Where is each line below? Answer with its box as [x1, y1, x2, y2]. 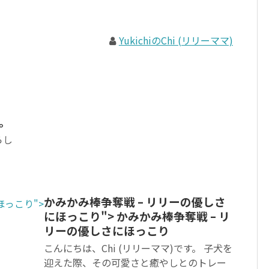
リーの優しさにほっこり [44, 222, 169, 239]
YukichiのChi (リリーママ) [118, 33, 233, 48]
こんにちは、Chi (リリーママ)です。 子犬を [44, 241, 232, 256]
